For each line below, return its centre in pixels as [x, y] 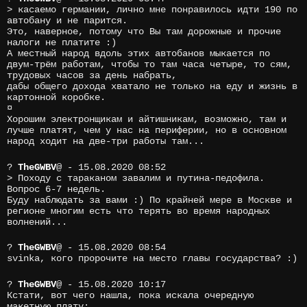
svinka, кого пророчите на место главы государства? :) [152, 259]
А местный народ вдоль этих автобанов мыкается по [138, 53]
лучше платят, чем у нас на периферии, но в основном [147, 130]
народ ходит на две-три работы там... [106, 141]
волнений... [37, 222]
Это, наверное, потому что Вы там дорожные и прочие [144, 31]
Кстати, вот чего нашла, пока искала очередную [130, 295]
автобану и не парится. [67, 20]
